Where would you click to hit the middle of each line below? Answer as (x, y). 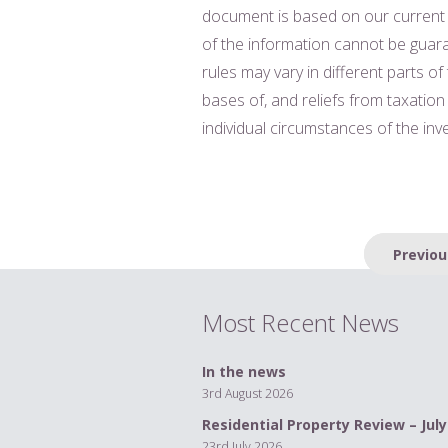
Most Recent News (300, 322)
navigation (398, 280)
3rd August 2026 (247, 393)
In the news (244, 371)
